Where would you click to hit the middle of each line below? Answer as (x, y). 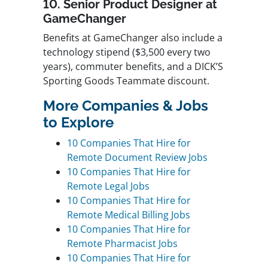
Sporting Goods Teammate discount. (126, 81)
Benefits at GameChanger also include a (133, 38)
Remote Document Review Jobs (137, 158)
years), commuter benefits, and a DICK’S (133, 67)
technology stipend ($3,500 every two (127, 52)
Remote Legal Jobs (108, 186)
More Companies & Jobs (126, 106)
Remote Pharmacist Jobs (122, 244)
